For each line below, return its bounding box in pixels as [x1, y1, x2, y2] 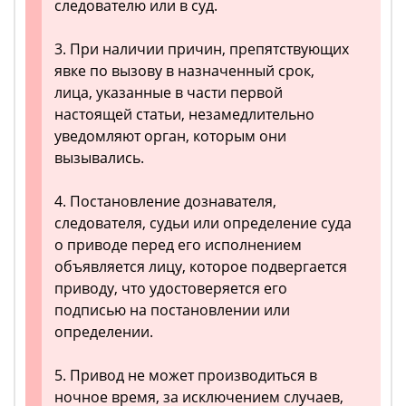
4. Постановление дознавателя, [54, 191, 276, 212]
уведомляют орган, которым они [54, 126, 286, 147]
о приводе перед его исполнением [54, 235, 302, 256]
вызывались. [54, 148, 144, 169]
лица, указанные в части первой [54, 82, 283, 103]
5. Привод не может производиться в [54, 365, 317, 386]
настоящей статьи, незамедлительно [54, 104, 314, 125]
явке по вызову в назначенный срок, [54, 61, 314, 82]
